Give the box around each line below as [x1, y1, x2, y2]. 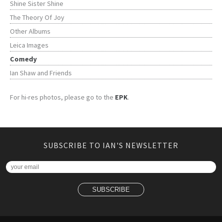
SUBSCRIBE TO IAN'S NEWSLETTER [44, 140, 178, 151]
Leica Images [10, 41, 49, 50]
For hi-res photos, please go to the [10, 93, 115, 102]
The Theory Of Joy [10, 13, 64, 22]
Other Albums [10, 27, 51, 36]
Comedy [10, 55, 37, 64]
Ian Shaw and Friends [10, 68, 72, 78]
